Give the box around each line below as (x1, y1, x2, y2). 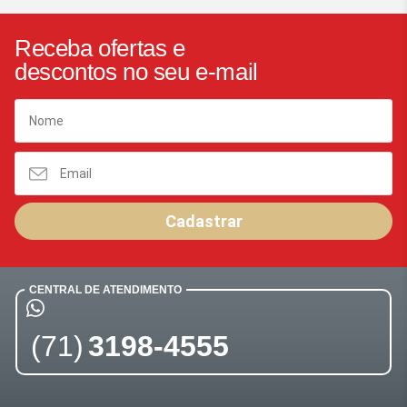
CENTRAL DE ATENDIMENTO (29, 283, 182, 296)
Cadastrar (164, 212, 243, 231)
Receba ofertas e (15, 35, 185, 62)
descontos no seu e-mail (15, 58, 258, 85)
